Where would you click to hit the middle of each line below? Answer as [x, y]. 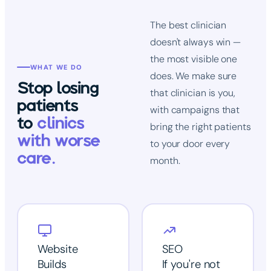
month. [165, 160]
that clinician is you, [193, 93]
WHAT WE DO [57, 67]
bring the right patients [201, 126]
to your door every [190, 143]
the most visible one [194, 59]
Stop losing [58, 87]
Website [57, 250]
